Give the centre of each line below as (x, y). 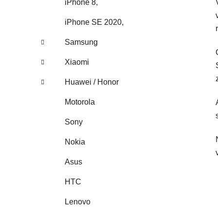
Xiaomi (77, 62)
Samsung (81, 42)
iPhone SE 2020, (94, 22)
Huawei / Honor (92, 82)
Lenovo (78, 201)
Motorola (80, 102)
